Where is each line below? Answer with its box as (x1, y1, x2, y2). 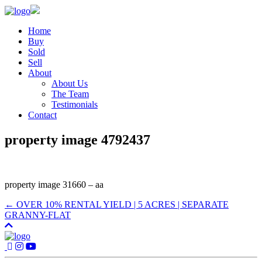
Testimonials (51, 99, 98, 109)
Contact (28, 110, 57, 120)
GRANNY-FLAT (5, 209, 71, 220)
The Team (51, 89, 89, 99)
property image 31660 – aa (5, 179, 104, 189)
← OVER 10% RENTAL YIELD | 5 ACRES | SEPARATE (5, 199, 229, 209)
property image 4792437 (5, 132, 150, 147)
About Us (51, 78, 88, 88)
